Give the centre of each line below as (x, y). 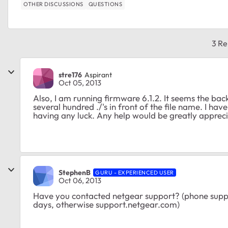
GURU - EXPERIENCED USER (135, 172)
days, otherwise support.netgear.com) (106, 204)
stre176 (70, 75)
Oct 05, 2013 (80, 83)
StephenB (75, 172)
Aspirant (98, 75)
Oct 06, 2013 (80, 180)
